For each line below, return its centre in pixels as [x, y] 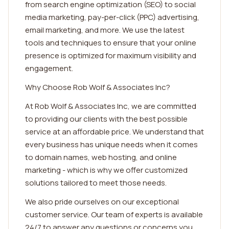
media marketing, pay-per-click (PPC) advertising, [112, 17]
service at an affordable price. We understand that [114, 132]
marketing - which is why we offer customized [106, 170]
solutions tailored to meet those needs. [96, 183]
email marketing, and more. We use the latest [105, 30]
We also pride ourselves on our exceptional [102, 202]
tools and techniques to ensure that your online [111, 43]
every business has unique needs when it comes [111, 144]
